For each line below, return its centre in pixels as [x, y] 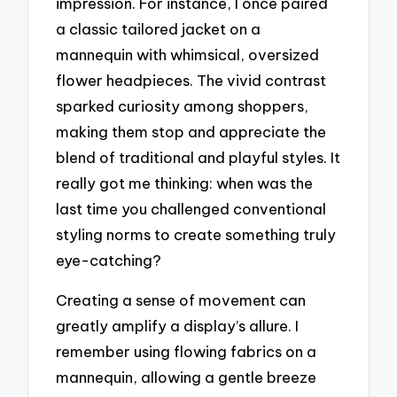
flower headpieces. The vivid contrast [191, 81]
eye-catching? [109, 261]
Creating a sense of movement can [181, 300]
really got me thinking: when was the [185, 183]
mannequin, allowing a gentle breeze [187, 377]
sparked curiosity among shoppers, [183, 106]
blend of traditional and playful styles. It [198, 158]
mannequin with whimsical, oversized [188, 55]
